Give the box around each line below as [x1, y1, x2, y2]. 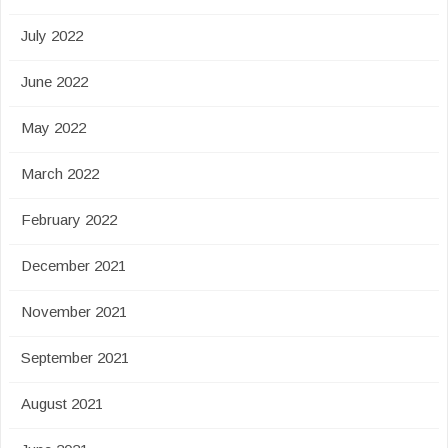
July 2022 [21, 27, 83, 44]
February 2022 [21, 211, 117, 228]
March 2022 [21, 165, 99, 182]
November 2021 [21, 303, 127, 320]
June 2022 [21, 73, 88, 90]
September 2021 [21, 349, 129, 366]
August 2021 [21, 395, 103, 412]
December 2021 [21, 257, 126, 274]
